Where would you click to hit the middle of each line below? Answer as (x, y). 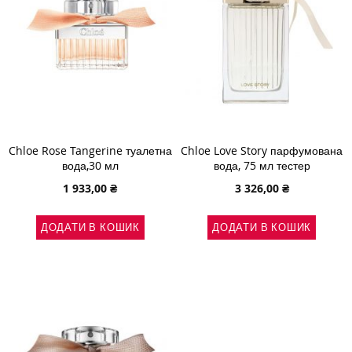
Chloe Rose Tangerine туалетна (90, 150)
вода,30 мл (90, 165)
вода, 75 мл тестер (262, 165)
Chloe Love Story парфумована (262, 150)
